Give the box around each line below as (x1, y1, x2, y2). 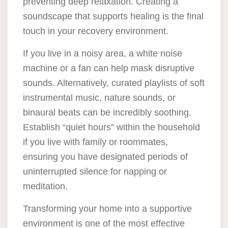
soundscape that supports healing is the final (23, 11, 204, 22)
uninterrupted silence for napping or (23, 166, 167, 177)
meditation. (23, 181, 68, 192)
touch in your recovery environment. (23, 26, 168, 37)
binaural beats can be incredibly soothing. (23, 107, 191, 118)
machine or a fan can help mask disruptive (23, 63, 194, 74)
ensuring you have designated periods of (23, 152, 188, 162)
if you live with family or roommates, (23, 137, 168, 148)
